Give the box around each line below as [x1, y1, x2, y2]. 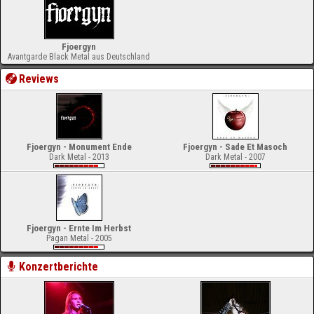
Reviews [19, 72, 60, 86]
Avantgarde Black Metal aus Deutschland [8, 52, 150, 62]
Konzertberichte [19, 260, 99, 273]
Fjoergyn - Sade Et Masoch [183, 142, 287, 152]
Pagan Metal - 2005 [46, 233, 112, 243]
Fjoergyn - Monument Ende [26, 142, 132, 152]
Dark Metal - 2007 [205, 152, 266, 162]
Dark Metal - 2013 [48, 152, 109, 162]
